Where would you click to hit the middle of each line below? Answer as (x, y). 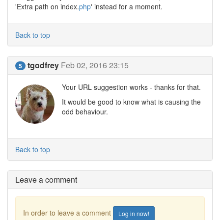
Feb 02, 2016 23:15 (95, 65)
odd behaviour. (85, 111)
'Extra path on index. (47, 6)
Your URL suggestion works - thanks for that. (131, 87)
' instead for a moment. (127, 6)
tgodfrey (43, 65)
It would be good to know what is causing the (131, 102)
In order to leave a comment (68, 212)
